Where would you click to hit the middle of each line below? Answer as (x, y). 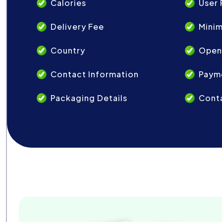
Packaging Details (89, 98)
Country (68, 51)
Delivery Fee (77, 27)
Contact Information (95, 74)
